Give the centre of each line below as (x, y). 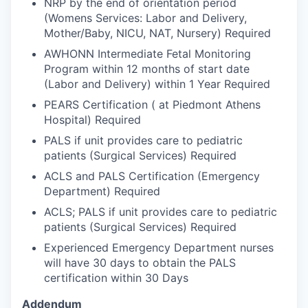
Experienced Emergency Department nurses (159, 247)
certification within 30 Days (116, 278)
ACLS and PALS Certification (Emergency (152, 176)
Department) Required (102, 191)
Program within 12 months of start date (147, 69)
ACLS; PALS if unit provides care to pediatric (161, 212)
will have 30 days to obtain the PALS (140, 263)
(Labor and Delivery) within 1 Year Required (157, 84)
